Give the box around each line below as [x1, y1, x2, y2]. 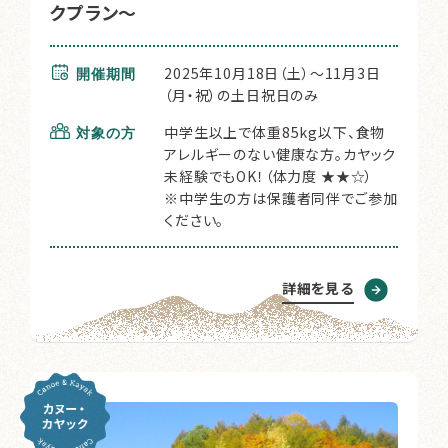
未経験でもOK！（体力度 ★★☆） [164, 166, 374, 187]
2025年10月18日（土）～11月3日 [164, 63, 381, 84]
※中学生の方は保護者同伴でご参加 [164, 188, 398, 209]
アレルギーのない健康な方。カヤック [164, 144, 397, 165]
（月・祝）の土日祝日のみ [164, 85, 320, 106]
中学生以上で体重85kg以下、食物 [164, 122, 386, 143]
